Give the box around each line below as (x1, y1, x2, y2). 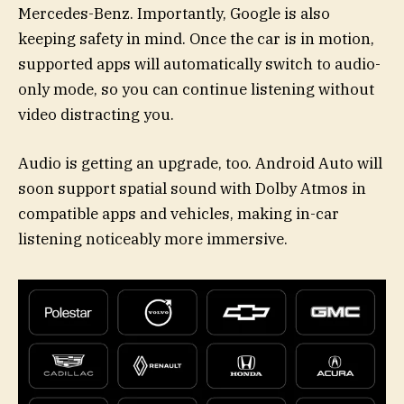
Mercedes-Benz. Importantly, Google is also (18, 3, 330, 23)
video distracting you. (18, 104, 174, 124)
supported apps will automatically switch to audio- (18, 53, 381, 74)
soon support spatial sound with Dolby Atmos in (18, 178, 366, 198)
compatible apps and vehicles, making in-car (18, 203, 339, 224)
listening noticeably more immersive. (18, 228, 288, 249)
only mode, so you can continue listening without (18, 78, 374, 99)
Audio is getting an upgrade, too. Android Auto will (18, 152, 382, 173)
